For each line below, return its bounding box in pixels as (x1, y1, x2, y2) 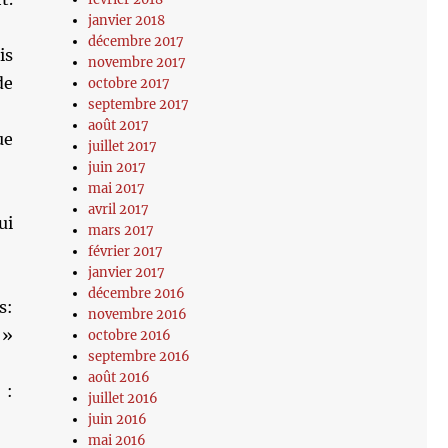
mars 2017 (88, 222, 155, 239)
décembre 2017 (88, 33, 185, 50)
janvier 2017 (88, 264, 166, 281)
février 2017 (88, 243, 164, 260)
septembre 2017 (88, 96, 190, 113)
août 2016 (88, 369, 151, 386)
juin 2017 (88, 159, 147, 176)
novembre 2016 (88, 306, 188, 323)
